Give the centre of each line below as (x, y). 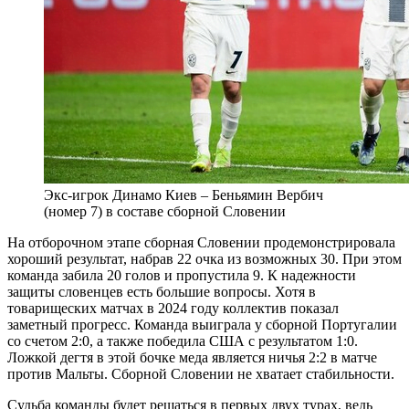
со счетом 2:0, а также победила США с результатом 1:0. (183, 341)
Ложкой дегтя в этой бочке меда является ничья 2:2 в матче (192, 358)
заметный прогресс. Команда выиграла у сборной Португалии (202, 325)
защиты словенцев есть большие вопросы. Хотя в (162, 292)
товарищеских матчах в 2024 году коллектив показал (173, 309)
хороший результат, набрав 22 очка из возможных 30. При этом (204, 259)
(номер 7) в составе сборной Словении (165, 212)
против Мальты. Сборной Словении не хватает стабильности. (201, 374)
